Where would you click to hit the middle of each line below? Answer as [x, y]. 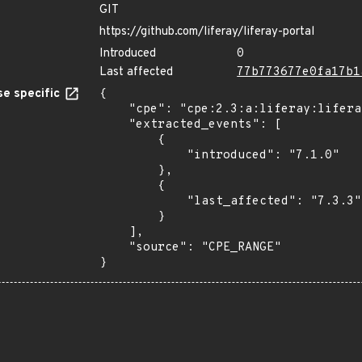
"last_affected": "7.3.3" [143, 202]
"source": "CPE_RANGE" [114, 248]
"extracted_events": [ [114, 125]
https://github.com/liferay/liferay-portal [207, 32]
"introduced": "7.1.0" [143, 156]
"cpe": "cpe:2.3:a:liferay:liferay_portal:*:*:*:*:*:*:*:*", [114, 109]
